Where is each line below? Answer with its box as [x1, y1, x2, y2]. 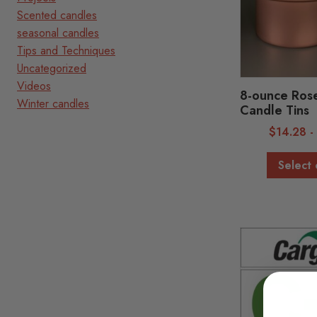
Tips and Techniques [17, 42, 115, 59]
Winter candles [17, 96, 89, 112]
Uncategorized [17, 60, 86, 76]
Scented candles [17, 7, 97, 23]
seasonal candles [17, 25, 99, 41]
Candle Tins [240, 100, 310, 120]
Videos [17, 78, 51, 94]
